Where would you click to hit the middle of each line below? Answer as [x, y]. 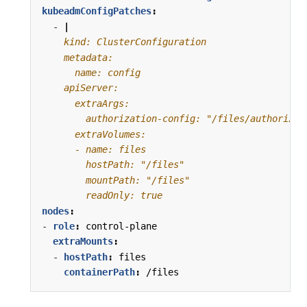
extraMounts [83, 242]
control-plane [121, 226]
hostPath [86, 257]
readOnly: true [102, 196]
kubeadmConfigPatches [97, 11]
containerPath [99, 272]
